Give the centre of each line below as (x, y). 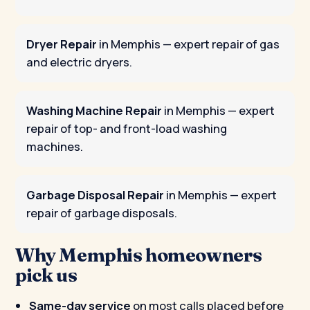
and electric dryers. (79, 62)
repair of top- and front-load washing (127, 129)
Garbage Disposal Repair (95, 195)
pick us (46, 274)
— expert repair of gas (220, 44)
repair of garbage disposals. (102, 213)
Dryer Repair (62, 44)
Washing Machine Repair (94, 111)
